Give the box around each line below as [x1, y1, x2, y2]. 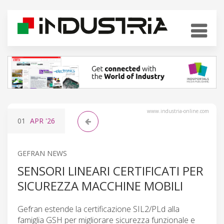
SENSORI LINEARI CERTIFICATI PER [17, 162, 203, 179]
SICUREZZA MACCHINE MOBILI [17, 177, 183, 194]
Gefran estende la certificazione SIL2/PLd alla [17, 203, 179, 214]
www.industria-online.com [147, 107, 209, 114]
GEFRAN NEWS [17, 148, 67, 158]
